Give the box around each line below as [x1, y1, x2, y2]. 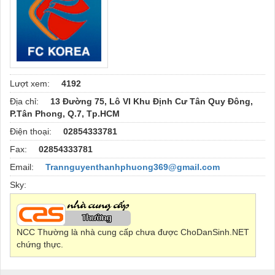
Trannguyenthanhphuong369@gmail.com [45, 161, 220, 172]
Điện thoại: [10, 126, 54, 136]
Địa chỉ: [10, 96, 41, 106]
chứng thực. [17, 239, 63, 249]
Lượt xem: [10, 78, 52, 88]
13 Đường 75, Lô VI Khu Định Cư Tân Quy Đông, [50, 96, 253, 106]
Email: [10, 161, 36, 172]
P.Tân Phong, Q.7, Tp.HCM [10, 108, 120, 118]
